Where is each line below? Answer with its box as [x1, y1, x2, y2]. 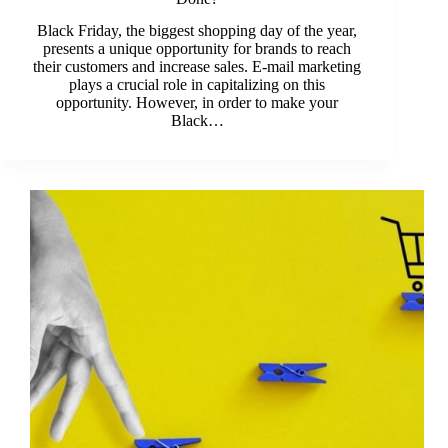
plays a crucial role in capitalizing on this [69, 76, 326, 94]
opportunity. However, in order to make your [56, 94, 339, 112]
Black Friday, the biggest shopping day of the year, [37, 22, 358, 40]
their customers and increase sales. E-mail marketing [33, 58, 362, 76]
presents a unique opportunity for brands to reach [43, 40, 352, 58]
